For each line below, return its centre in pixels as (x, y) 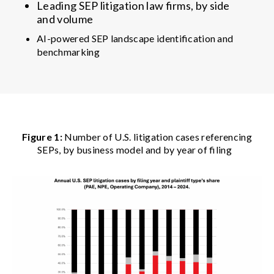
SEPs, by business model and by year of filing (137, 149)
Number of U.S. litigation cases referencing (157, 136)
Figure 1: (42, 136)
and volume (66, 19)
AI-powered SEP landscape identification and (135, 38)
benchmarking (69, 51)
